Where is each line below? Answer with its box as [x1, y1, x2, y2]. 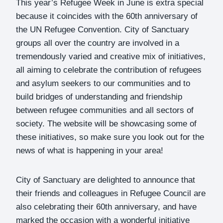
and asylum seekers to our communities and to [16, 78, 190, 88]
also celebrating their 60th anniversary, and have [16, 202, 197, 212]
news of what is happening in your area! [16, 145, 163, 155]
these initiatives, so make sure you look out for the [16, 132, 204, 142]
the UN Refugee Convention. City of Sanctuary [16, 24, 189, 34]
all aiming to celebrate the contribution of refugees [16, 65, 202, 75]
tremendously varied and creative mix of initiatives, [16, 51, 206, 61]
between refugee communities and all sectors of [16, 105, 194, 115]
